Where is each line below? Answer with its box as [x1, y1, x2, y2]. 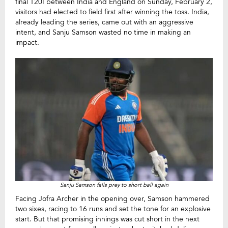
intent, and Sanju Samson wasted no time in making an [15, 27, 191, 37]
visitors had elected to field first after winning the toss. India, [15, 7, 209, 17]
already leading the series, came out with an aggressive [15, 17, 193, 27]
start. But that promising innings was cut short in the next [15, 214, 199, 224]
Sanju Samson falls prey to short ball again [60, 181, 168, 189]
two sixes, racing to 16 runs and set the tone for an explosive [15, 204, 211, 214]
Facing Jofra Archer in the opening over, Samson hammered [15, 194, 210, 204]
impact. [15, 38, 39, 47]
